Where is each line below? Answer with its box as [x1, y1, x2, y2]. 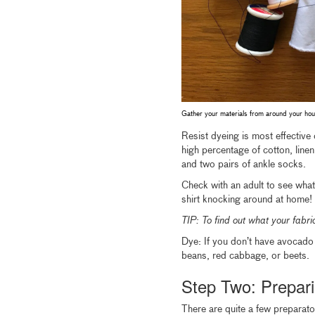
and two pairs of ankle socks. [181, 160, 306, 170]
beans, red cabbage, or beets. [181, 251, 309, 262]
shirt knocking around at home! [181, 195, 312, 205]
